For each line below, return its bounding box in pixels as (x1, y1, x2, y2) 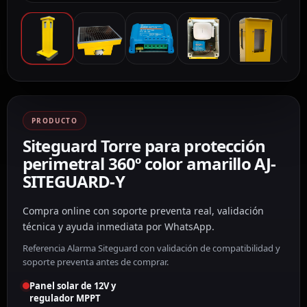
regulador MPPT (29, 292, 101, 305)
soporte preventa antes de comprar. (23, 256, 169, 269)
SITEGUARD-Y (23, 170, 125, 193)
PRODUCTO (32, 116, 78, 126)
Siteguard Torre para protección (23, 134, 265, 158)
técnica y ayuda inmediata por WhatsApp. (23, 220, 214, 234)
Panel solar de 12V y (29, 280, 116, 293)
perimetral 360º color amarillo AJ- (23, 152, 276, 175)
